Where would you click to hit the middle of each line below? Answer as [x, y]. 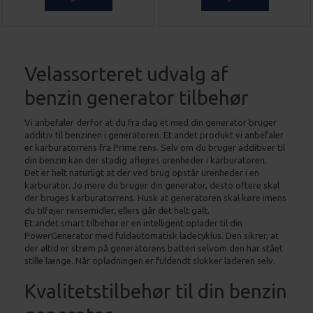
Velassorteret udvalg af [126, 73]
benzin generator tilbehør [137, 97]
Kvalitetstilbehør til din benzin [156, 291]
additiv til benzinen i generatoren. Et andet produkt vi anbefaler [154, 134]
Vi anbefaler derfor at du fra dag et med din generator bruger [151, 122]
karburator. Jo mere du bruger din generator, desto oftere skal [152, 185]
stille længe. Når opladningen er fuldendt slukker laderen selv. [150, 260]
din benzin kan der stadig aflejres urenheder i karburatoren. [146, 160]
